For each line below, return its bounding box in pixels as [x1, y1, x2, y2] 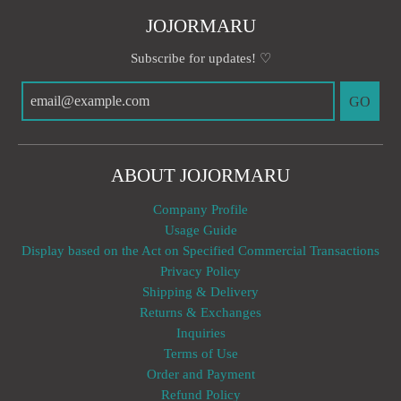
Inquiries [175, 325, 226, 340]
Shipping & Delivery [142, 284, 259, 299]
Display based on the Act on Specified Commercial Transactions [21, 243, 380, 258]
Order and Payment [146, 366, 255, 381]
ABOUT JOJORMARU [111, 165, 290, 187]
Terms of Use [163, 346, 238, 361]
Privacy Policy [160, 263, 241, 278]
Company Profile [153, 201, 248, 217]
